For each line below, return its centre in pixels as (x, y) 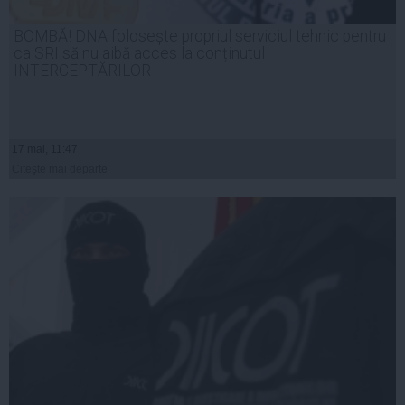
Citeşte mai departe (60, 169)
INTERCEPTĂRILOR (82, 70)
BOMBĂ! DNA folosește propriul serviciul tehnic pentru (200, 36)
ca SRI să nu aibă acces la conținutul (139, 53)
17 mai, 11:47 (45, 149)
